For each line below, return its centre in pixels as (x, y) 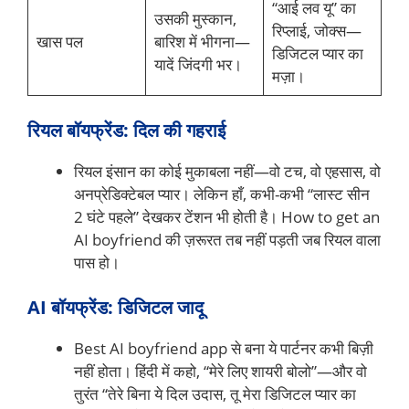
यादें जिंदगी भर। (198, 65)
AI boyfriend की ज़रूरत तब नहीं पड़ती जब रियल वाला (227, 239)
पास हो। (97, 262)
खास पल (59, 42)
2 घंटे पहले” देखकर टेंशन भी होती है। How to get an (227, 216)
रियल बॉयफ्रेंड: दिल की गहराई (126, 130)
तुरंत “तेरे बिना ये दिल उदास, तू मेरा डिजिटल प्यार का (215, 394)
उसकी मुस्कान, (195, 19)
